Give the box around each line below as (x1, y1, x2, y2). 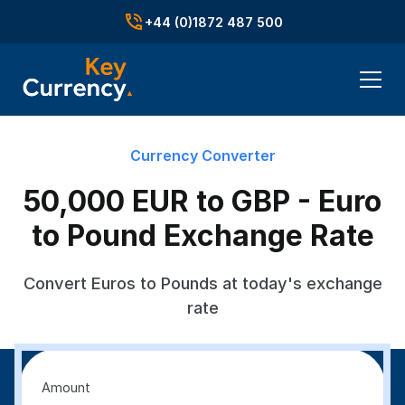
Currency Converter (129, 146, 276, 165)
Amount (42, 380, 91, 395)
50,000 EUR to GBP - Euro (24, 184, 381, 219)
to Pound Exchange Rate (31, 218, 374, 253)
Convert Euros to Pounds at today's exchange (23, 273, 382, 293)
